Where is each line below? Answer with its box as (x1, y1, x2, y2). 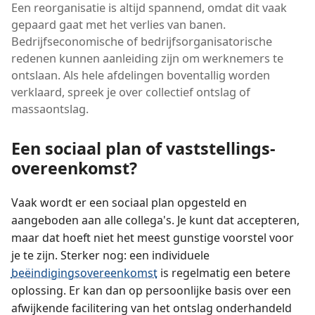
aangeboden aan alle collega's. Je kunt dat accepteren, (11, 212, 300, 229)
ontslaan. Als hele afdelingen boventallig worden (11, 67, 270, 83)
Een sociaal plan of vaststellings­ (11, 136, 276, 160)
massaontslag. (11, 101, 89, 117)
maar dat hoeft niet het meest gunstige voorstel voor (11, 230, 294, 246)
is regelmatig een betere (157, 265, 290, 281)
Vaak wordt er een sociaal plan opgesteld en (11, 195, 247, 211)
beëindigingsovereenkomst (11, 265, 157, 281)
